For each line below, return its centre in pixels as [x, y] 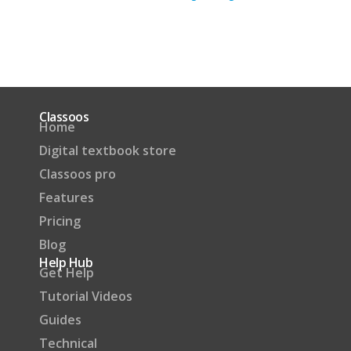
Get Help [67, 273]
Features [67, 198]
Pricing [60, 221]
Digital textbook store [108, 151]
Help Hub [66, 263]
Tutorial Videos [86, 297]
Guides [60, 320]
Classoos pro [78, 174]
